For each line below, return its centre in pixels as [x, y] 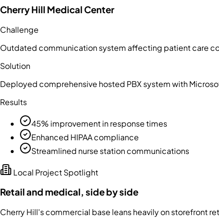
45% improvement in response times [99, 123]
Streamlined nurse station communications [110, 151]
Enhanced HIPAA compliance [85, 137]
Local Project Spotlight [55, 172]
